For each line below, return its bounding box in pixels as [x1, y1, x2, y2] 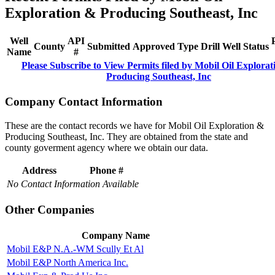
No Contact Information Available [7, 179, 139, 190]
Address [22, 165, 56, 176]
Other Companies [5, 203, 94, 216]
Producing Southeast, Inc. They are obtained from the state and [5, 131, 248, 142]
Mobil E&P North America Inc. [7, 257, 128, 268]
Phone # [90, 165, 123, 176]
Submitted [87, 41, 130, 52]
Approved [133, 41, 175, 52]
